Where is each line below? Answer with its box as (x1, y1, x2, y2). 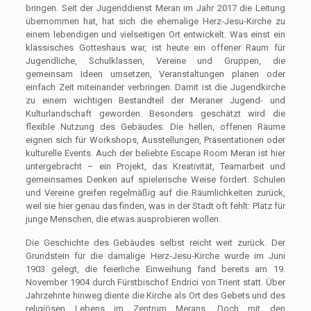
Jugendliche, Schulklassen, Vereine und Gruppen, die (26, 55, 285, 66)
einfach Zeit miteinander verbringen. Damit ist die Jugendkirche (26, 81, 285, 92)
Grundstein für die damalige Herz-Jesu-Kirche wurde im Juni (26, 250, 285, 261)
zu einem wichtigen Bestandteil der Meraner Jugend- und (26, 94, 285, 106)
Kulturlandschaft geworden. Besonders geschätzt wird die (26, 108, 285, 119)
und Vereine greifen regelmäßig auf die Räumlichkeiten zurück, (26, 187, 285, 198)
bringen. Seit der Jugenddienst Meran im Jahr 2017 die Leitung (26, 2, 285, 13)
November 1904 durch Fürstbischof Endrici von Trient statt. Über (26, 276, 285, 287)
